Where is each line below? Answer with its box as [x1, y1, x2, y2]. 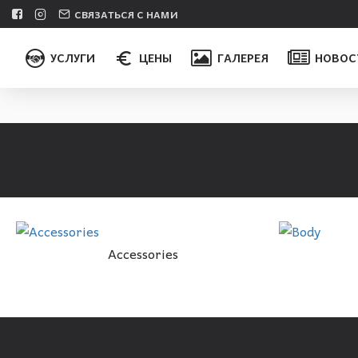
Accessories [108, 243, 179, 264]
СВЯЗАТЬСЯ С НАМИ [74, 6, 178, 22]
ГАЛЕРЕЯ [217, 49, 269, 66]
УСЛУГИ [50, 49, 96, 66]
